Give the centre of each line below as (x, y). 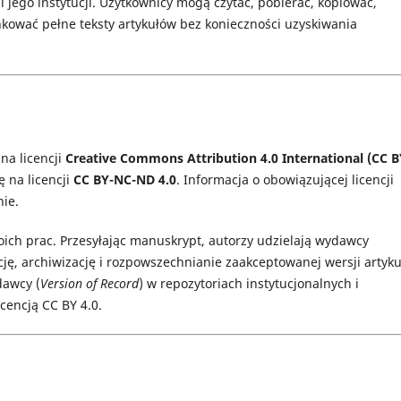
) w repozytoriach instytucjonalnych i (249, 283)
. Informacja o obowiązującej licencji (285, 179)
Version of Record (90, 283)
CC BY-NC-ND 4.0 (125, 179)
